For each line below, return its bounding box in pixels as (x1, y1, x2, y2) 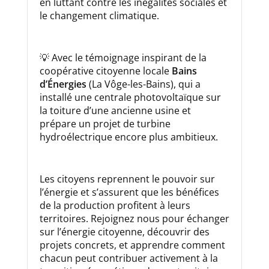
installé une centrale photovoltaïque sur (39, 91, 221, 104)
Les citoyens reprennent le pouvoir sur (39, 172, 215, 186)
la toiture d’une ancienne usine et (39, 104, 191, 118)
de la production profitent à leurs (39, 199, 190, 213)
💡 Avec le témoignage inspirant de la (39, 51, 207, 65)
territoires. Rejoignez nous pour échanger (39, 212, 229, 226)
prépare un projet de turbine (39, 117, 171, 131)
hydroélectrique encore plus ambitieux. (39, 130, 218, 144)
